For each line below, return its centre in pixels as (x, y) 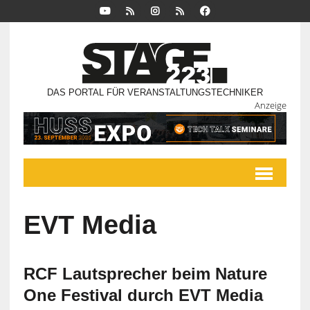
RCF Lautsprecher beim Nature (145, 274)
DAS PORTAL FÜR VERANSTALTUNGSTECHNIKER (155, 93)
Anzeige (271, 106)
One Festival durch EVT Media (143, 295)
